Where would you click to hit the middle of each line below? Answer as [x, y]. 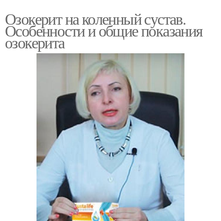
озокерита [35, 42]
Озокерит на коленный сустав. [95, 18]
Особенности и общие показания [104, 30]
